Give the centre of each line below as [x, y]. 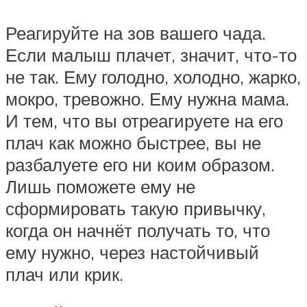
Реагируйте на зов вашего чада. [136, 33]
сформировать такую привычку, [136, 208]
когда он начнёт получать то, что [138, 230]
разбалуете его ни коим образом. [140, 164]
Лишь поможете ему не [100, 186]
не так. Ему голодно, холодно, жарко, [153, 76]
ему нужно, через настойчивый [132, 252]
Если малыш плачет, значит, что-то [151, 54]
